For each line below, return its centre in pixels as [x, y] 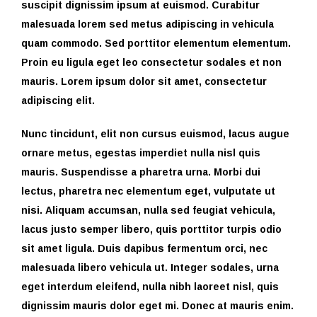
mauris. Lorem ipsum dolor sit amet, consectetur [144, 81]
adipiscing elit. [58, 100]
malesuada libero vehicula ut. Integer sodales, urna [150, 267]
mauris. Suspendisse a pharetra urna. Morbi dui [141, 172]
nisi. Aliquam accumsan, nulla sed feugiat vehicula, [148, 210]
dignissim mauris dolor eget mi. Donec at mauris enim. [157, 306]
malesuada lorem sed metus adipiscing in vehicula [148, 24]
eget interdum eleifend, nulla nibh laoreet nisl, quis [150, 287]
